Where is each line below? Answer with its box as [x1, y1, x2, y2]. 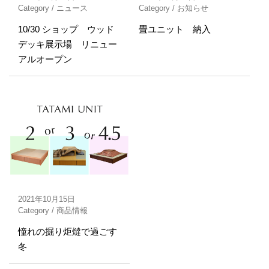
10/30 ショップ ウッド [18, 23, 114, 34]
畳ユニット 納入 [138, 23, 211, 34]
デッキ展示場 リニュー [18, 38, 117, 49]
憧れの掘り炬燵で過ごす [18, 226, 117, 237]
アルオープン [18, 53, 72, 64]
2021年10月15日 [18, 195, 75, 204]
